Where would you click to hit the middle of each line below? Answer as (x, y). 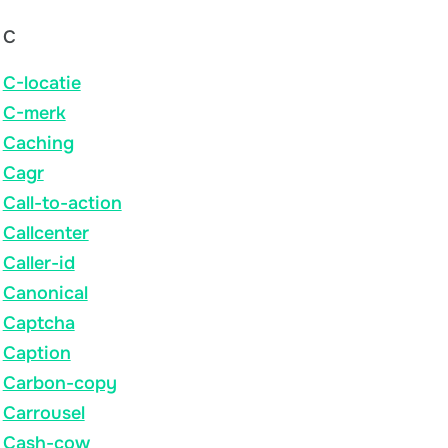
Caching (38, 142)
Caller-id (38, 262)
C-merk (34, 112)
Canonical (45, 292)
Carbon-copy (59, 382)
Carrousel (43, 412)
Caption (36, 352)
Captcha (38, 322)
